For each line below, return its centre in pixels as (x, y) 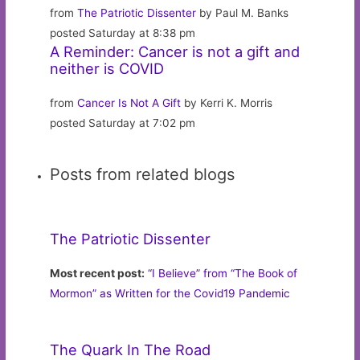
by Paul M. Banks (243, 12)
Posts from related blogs (143, 174)
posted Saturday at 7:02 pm (123, 123)
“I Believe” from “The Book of (223, 273)
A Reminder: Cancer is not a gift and (175, 51)
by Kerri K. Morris (227, 102)
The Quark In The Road (131, 349)
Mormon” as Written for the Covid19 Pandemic (170, 293)
